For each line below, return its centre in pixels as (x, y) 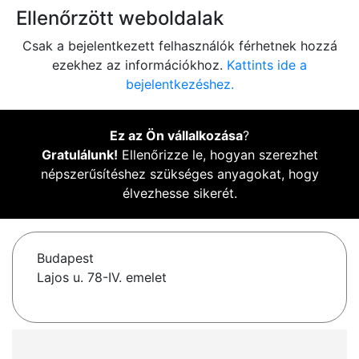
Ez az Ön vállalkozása (176, 136)
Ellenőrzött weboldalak (120, 18)
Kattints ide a (267, 65)
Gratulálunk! (79, 155)
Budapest (65, 258)
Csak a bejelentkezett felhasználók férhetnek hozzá (179, 46)
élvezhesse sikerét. (179, 194)
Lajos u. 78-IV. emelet (102, 278)
